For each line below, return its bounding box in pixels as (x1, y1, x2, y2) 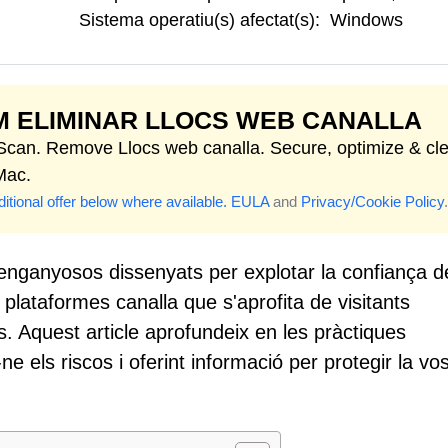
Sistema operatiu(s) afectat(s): (79, 10, 320, 30)
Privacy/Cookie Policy (301, 193, 444, 210)
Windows (330, 10, 403, 30)
